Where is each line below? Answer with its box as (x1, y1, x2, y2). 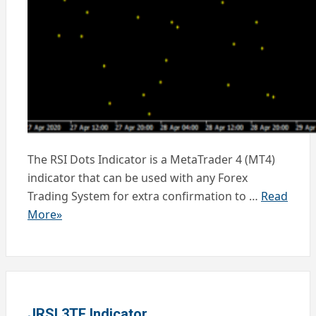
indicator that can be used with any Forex (28, 170, 248, 186)
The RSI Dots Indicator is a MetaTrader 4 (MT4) (28, 152, 275, 168)
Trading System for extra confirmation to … (28, 188, 261, 205)
